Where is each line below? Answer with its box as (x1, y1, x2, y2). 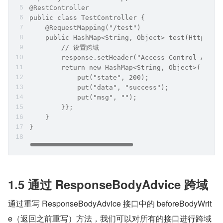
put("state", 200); (29, 74, 149, 82)
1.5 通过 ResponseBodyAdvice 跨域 (8, 176, 208, 193)
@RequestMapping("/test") (29, 24, 141, 32)
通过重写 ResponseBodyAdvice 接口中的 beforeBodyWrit (8, 198, 212, 210)
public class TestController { (29, 14, 145, 22)
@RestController (29, 4, 89, 12)
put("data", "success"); (29, 84, 169, 92)
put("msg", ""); (29, 94, 137, 102)
